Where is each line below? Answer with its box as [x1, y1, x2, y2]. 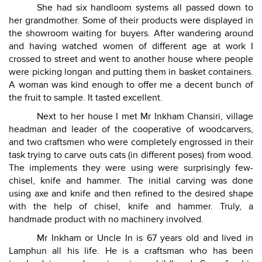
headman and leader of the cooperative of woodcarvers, [9, 123, 253, 136]
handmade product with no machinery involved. [9, 213, 204, 226]
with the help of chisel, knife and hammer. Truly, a [9, 201, 253, 213]
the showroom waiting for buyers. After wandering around [9, 27, 253, 40]
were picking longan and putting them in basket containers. [9, 66, 253, 78]
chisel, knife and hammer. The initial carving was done [9, 175, 253, 187]
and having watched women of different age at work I [9, 40, 253, 53]
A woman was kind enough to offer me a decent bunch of [9, 79, 253, 91]
